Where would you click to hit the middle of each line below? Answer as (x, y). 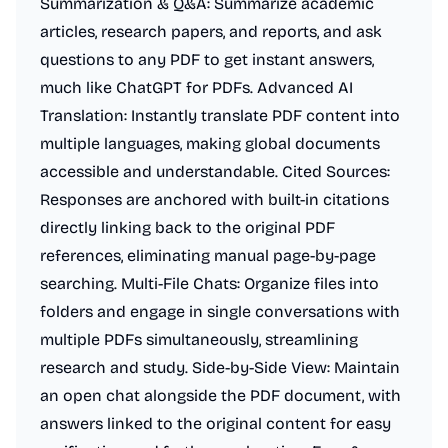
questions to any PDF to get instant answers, (207, 59)
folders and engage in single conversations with (220, 311)
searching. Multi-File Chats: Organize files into (209, 283)
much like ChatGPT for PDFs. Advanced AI (196, 87)
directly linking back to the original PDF (187, 227)
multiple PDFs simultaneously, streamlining (199, 339)
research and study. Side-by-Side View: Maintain (220, 367)
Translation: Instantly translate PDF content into (220, 115)
